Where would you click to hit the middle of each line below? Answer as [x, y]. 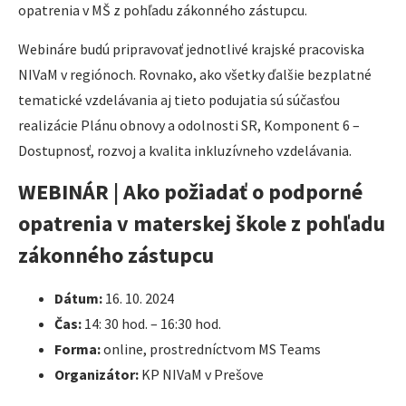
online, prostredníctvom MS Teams [211, 349]
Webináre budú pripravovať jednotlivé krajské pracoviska [191, 48]
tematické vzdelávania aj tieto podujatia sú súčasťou [179, 99]
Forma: [77, 349]
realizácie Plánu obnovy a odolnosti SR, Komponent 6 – [189, 125]
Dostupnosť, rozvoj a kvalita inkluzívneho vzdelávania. [185, 150]
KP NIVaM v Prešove [201, 375]
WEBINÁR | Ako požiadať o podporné [190, 192]
